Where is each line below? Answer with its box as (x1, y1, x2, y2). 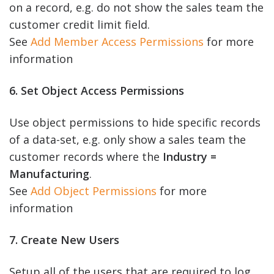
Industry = (163, 149, 217, 164)
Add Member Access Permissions (31, 34, 204, 49)
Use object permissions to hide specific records (9, 114, 261, 130)
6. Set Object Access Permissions (9, 83, 184, 98)
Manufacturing (9, 166, 89, 181)
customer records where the (9, 149, 163, 164)
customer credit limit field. (9, 17, 150, 32)
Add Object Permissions (31, 183, 157, 198)
